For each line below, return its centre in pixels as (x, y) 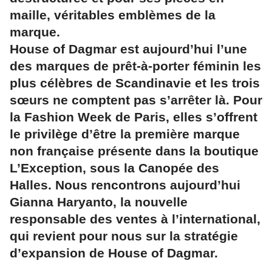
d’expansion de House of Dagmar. (114, 253)
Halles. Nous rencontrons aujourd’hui (125, 185)
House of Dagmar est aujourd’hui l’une (128, 49)
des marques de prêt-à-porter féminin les (135, 66)
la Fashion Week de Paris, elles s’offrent (134, 117)
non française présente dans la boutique (134, 151)
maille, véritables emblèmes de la (113, 15)
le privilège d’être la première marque (125, 134)
